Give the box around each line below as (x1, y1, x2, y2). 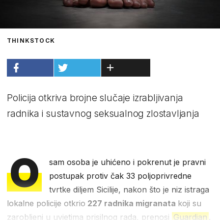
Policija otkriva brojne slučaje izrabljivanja (7, 92, 183, 104)
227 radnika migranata (85, 198, 178, 208)
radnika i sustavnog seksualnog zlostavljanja (7, 108, 199, 119)
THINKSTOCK (7, 36, 55, 44)
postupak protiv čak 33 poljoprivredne (49, 170, 192, 181)
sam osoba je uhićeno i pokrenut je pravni (49, 157, 206, 167)
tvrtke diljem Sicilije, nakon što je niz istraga (49, 184, 210, 194)
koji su (178, 198, 201, 208)
